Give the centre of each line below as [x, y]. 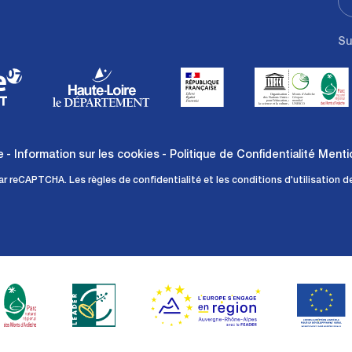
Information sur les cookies [87, 156]
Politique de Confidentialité [242, 156]
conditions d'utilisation [286, 181]
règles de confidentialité [144, 181]
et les [216, 181]
